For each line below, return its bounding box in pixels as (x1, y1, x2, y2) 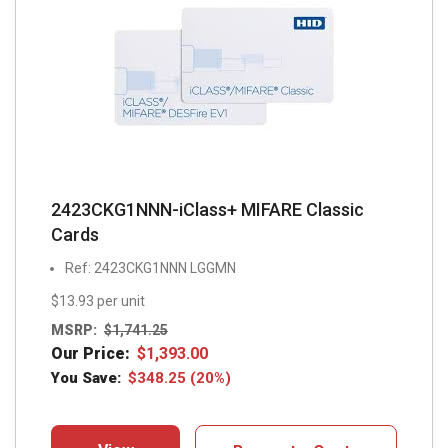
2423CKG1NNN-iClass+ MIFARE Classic (51, 199, 364, 221)
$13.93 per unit (51, 293, 145, 310)
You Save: (51, 368, 121, 387)
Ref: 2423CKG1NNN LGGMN (65, 260, 236, 277)
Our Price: (51, 343, 130, 363)
